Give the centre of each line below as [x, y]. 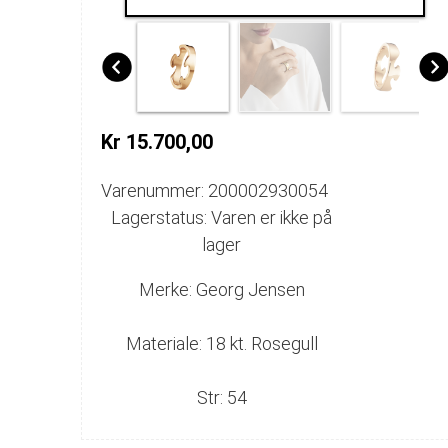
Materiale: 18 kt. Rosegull [221, 343]
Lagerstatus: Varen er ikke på [222, 217]
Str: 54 [221, 397]
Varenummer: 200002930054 [215, 190]
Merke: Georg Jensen [221, 289]
